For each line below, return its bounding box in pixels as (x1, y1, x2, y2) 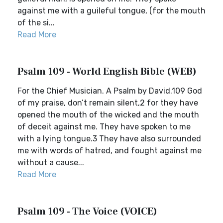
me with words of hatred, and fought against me (17, 146, 202, 155)
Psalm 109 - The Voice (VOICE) (17, 205, 157, 218)
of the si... (17, 18, 55, 27)
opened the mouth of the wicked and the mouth (17, 110, 199, 119)
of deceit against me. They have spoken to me (17, 122, 191, 131)
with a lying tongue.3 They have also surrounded (17, 134, 201, 143)
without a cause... (17, 158, 84, 167)
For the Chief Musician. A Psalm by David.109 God (17, 86, 202, 96)
